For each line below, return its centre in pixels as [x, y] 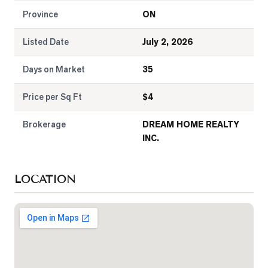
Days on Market [54, 69]
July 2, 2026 [167, 42]
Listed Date [46, 42]
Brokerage [44, 124]
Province [40, 14]
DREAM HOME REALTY [191, 125]
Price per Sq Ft [52, 97]
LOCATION [45, 179]
